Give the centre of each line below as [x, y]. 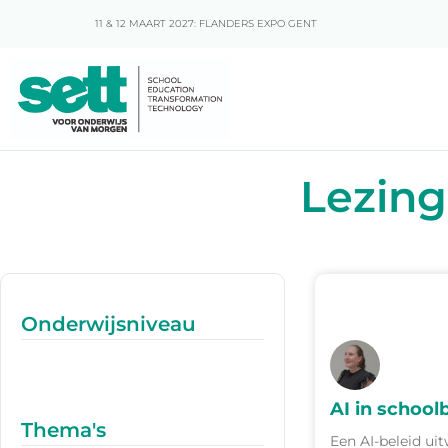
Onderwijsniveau [108, 323]
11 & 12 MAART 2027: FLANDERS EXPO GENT [206, 23]
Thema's [63, 429]
